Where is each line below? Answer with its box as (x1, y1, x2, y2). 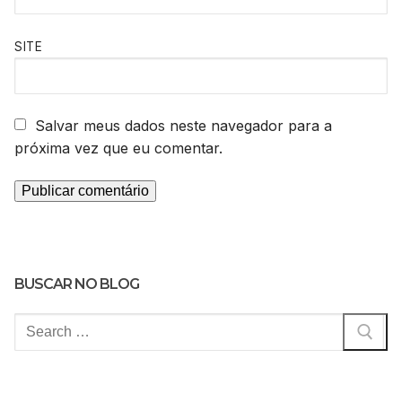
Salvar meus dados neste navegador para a (35, 116, 332, 135)
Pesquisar (13, 314, 80, 333)
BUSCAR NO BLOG (14, 275, 139, 293)
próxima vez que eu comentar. (14, 138, 223, 157)
